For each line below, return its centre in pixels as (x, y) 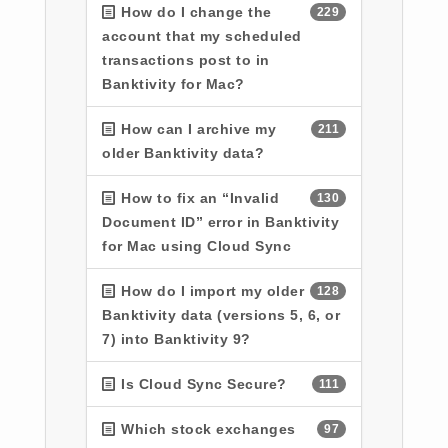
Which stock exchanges (206, 429)
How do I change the (194, 12)
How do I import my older (210, 291)
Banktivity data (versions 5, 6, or (221, 315)
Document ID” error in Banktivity (220, 222)
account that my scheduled (202, 36)
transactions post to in (186, 60)
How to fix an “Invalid (197, 198)
